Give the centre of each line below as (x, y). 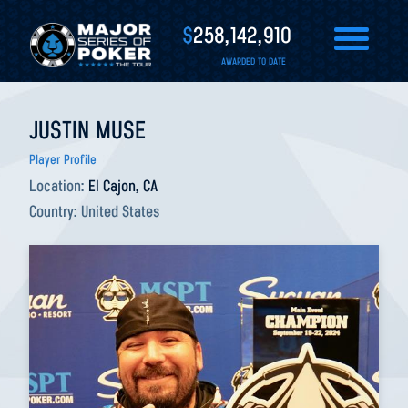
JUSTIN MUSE (87, 132)
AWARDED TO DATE (254, 62)
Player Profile (63, 161)
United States (120, 213)
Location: (59, 187)
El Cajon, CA (123, 187)
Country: (55, 213)
